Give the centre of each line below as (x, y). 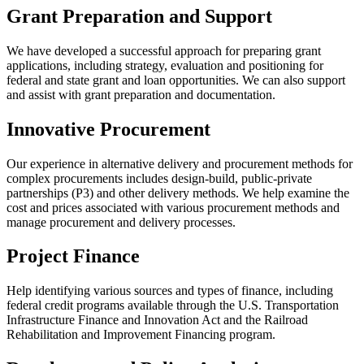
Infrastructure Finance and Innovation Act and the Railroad (157, 320)
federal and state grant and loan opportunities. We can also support (176, 80)
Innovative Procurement (108, 129)
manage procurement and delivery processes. (121, 222)
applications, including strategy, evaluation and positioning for (165, 65)
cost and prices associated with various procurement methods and (173, 207)
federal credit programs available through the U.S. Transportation (173, 305)
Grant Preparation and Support (139, 16)
